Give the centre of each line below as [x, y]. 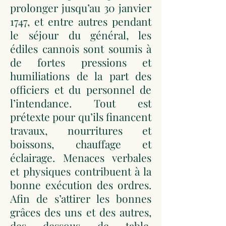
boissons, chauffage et [81, 144]
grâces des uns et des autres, [81, 212]
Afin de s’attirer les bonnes [81, 198]
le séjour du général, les [81, 35]
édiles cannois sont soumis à [81, 48]
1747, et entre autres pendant [81, 21]
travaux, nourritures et [81, 130]
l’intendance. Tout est [81, 103]
